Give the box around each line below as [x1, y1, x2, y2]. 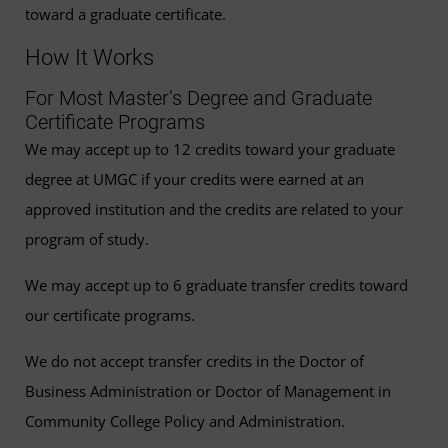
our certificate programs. [25, 305, 195, 326]
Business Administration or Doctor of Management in [25, 381, 391, 402]
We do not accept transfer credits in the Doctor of [25, 351, 364, 372]
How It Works [25, 45, 154, 71]
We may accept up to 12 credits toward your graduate [25, 139, 395, 160]
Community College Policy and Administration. [25, 411, 345, 432]
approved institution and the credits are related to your [25, 199, 403, 220]
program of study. [25, 229, 149, 250]
